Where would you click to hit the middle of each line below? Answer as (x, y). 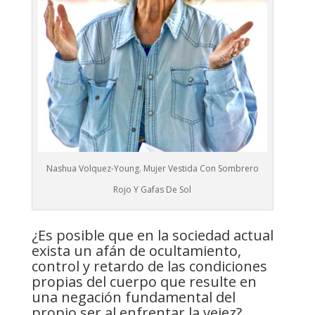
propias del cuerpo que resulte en (144, 281)
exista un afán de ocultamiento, (136, 250)
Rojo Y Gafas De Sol (153, 189)
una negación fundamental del (133, 297)
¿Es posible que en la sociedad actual (152, 235)
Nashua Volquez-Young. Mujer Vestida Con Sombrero (152, 168)
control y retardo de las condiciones (149, 266)
